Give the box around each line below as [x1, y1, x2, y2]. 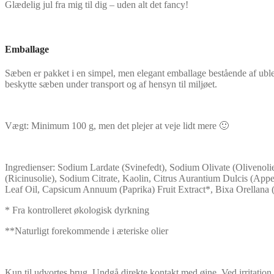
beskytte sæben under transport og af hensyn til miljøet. [5, 79, 217, 90]
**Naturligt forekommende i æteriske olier [5, 226, 168, 237]
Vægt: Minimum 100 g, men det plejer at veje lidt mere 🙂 [5, 120, 229, 131]
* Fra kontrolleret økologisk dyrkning [5, 205, 149, 216]
